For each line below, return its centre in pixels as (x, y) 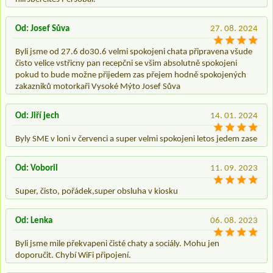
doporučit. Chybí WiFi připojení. (73, 255)
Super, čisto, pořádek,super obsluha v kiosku (97, 191)
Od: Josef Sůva (42, 29)
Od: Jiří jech (37, 116)
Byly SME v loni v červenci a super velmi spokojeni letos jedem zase (136, 139)
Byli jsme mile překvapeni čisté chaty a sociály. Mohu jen (117, 244)
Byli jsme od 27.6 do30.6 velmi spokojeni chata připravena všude (134, 52)
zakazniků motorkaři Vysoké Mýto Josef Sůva (98, 87)
